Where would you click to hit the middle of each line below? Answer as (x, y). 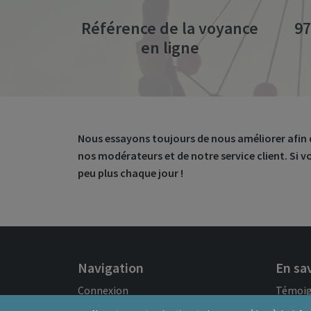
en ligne (170, 47)
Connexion (103, 290)
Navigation (111, 267)
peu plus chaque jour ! (131, 173)
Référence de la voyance (170, 28)
